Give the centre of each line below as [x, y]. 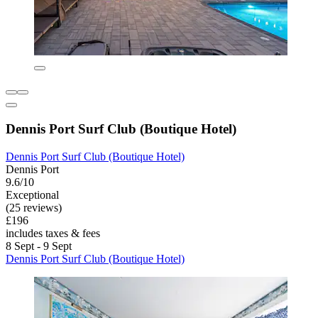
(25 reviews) [34, 207]
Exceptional [32, 194]
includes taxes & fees [53, 233]
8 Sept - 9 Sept [39, 246]
